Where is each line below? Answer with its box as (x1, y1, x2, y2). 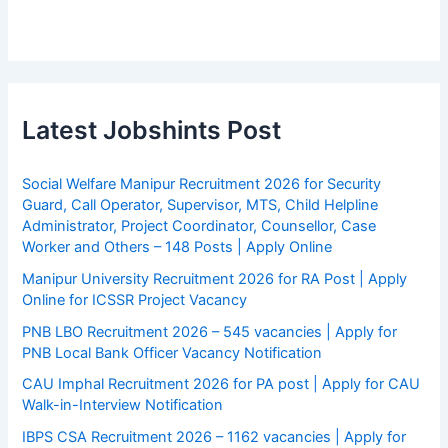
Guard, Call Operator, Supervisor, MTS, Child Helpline (22, 195, 379, 214)
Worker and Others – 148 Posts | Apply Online (22, 237, 333, 256)
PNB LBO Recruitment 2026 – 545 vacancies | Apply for (22, 322, 398, 341)
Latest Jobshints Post (22, 114, 282, 145)
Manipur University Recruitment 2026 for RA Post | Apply (22, 269, 408, 288)
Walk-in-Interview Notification (22, 396, 224, 415)
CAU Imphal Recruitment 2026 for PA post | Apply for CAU (22, 375, 421, 394)
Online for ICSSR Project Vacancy (22, 290, 248, 309)
